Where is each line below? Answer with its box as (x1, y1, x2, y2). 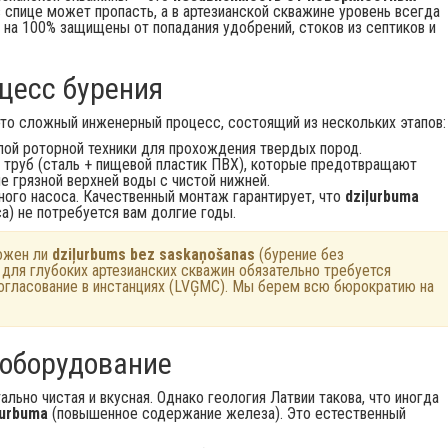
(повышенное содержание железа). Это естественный (48, 404, 406, 423)
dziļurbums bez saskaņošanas (52, 245, 255, 264)
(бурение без (255, 245, 344, 264)
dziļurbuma (345, 187, 419, 206)
